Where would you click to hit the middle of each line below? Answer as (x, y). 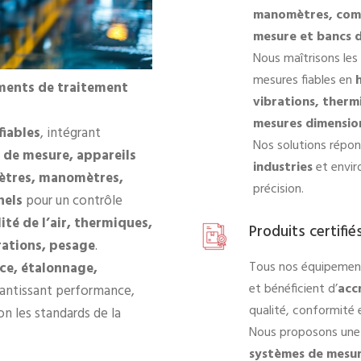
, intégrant (71, 134)
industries (283, 167)
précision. (278, 189)
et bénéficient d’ (293, 289)
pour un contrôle (73, 201)
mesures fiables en (304, 80)
